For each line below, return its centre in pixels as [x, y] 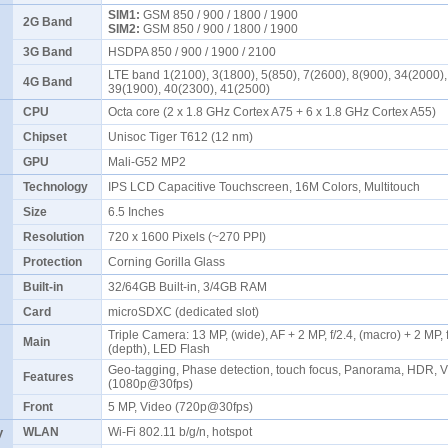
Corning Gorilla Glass [169, 262]
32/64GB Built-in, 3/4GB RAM [190, 287]
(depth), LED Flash [162, 349]
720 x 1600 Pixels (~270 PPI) [190, 237]
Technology [55, 187]
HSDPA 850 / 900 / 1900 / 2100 [195, 52]
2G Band [47, 22]
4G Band [47, 82]
